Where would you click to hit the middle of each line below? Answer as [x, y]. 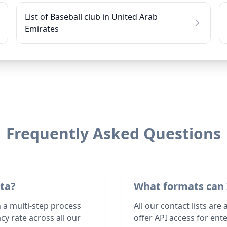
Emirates [42, 29]
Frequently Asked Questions [113, 134]
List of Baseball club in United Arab [91, 17]
